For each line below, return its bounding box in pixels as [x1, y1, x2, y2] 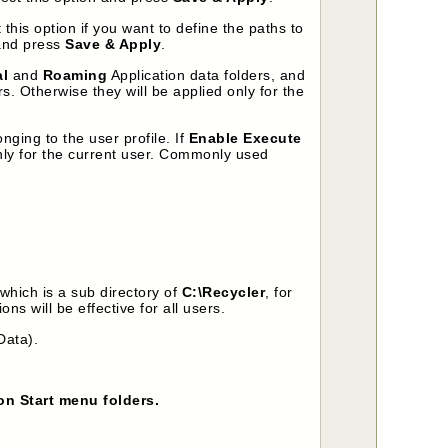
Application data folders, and [107, 66, 306, 83]
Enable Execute [188, 129, 302, 146]
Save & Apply [65, 35, 162, 52]
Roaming [42, 66, 108, 83]
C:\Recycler [181, 283, 266, 300]
